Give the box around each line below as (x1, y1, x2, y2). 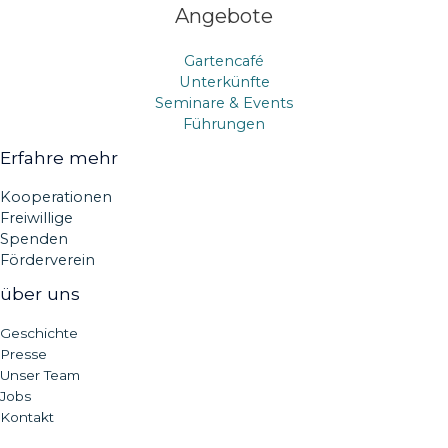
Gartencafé (184, 51, 264, 70)
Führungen (183, 114, 265, 133)
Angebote (175, 3, 273, 28)
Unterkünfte (178, 72, 270, 91)
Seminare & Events (155, 93, 293, 112)
